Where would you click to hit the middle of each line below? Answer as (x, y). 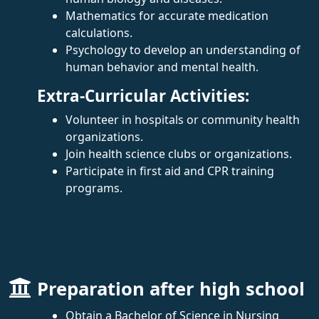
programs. (94, 188)
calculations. (99, 32)
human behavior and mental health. (162, 67)
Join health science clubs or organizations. (179, 153)
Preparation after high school (171, 288)
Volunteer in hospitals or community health (183, 119)
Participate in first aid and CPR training (170, 171)
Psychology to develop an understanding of (183, 49)
